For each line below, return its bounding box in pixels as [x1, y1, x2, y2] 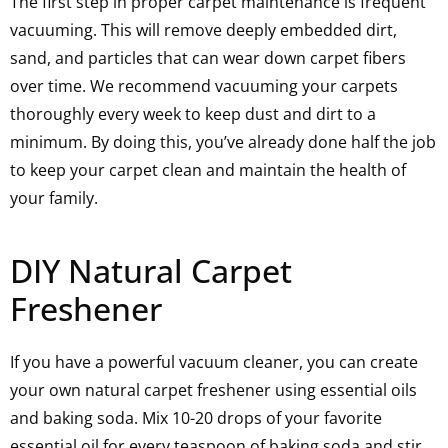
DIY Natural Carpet [10, 249, 292, 292]
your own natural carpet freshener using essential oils [10, 379, 417, 401]
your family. [10, 187, 98, 209]
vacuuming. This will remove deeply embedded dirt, [10, 19, 397, 41]
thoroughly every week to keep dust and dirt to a [10, 103, 376, 125]
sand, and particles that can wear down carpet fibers [10, 47, 406, 69]
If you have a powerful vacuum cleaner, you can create [10, 351, 418, 373]
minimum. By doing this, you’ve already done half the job [10, 131, 436, 153]
